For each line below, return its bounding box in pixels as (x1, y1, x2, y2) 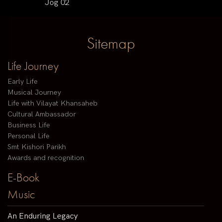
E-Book (7, 169, 40, 185)
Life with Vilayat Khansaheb (7, 99, 98, 108)
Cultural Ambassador (7, 110, 76, 119)
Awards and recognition (7, 154, 84, 163)
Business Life (7, 121, 50, 130)
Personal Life (7, 132, 50, 141)
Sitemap (87, 33, 135, 54)
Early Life (7, 77, 38, 86)
